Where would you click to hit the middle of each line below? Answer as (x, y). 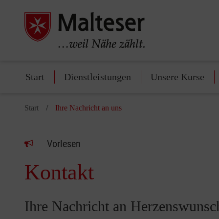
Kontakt (59, 173)
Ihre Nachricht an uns (88, 108)
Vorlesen (64, 144)
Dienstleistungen (98, 77)
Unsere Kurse (177, 77)
